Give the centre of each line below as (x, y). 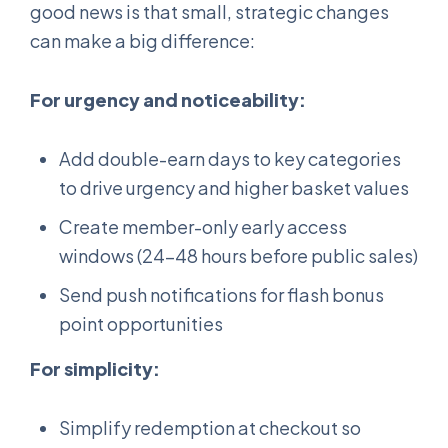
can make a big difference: (142, 40)
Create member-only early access (203, 226)
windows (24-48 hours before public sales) (238, 255)
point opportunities (141, 323)
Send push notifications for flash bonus (221, 294)
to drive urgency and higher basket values (234, 187)
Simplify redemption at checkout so (210, 427)
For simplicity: (95, 368)
